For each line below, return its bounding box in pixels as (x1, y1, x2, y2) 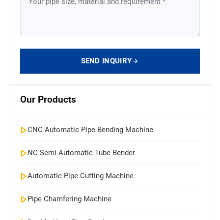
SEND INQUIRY (81, 56, 132, 66)
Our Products (20, 94, 77, 105)
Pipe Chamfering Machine (27, 194, 111, 204)
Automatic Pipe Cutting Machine (27, 171, 134, 181)
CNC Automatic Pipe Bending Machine (27, 125, 153, 135)
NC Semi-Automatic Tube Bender (27, 148, 135, 158)
